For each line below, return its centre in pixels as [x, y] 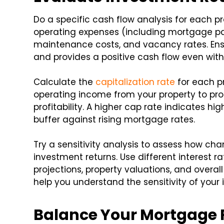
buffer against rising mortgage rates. [114, 120]
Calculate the [65, 82]
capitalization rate [135, 82]
